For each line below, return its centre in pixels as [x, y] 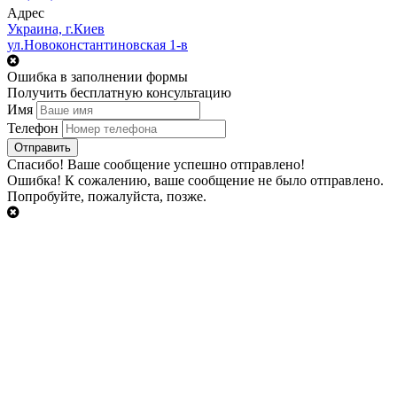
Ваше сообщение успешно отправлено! [186, 164]
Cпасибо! [37, 164]
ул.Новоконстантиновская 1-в [97, 44]
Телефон [33, 128]
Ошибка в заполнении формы [97, 76]
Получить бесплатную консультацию [119, 92]
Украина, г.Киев [56, 28]
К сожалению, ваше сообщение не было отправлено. [224, 180]
